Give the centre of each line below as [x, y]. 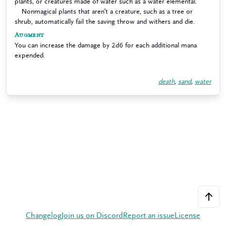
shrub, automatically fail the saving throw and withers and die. [105, 21]
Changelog [44, 216]
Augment [30, 35]
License [187, 216]
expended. [30, 55]
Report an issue [149, 216]
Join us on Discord [92, 216]
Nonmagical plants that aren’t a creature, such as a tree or [107, 11]
